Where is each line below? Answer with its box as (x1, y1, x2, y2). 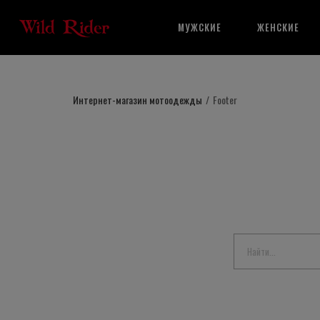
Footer (213, 92, 237, 107)
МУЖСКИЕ (178, 20, 222, 34)
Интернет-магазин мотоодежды (73, 92, 202, 107)
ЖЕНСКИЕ (257, 20, 300, 34)
